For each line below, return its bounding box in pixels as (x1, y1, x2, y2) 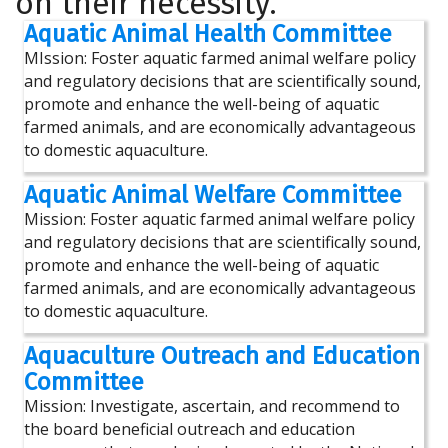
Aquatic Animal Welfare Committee (24, 181, 402, 209)
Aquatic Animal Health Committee (24, 20, 392, 48)
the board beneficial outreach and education (24, 418, 355, 440)
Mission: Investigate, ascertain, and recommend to (24, 395, 400, 417)
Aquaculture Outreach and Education (24, 342, 420, 370)
